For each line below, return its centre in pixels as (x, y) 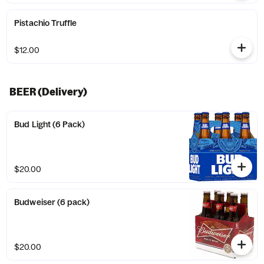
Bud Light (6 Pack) (50, 124)
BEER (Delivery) (48, 92)
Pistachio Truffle (46, 23)
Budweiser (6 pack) (52, 202)
